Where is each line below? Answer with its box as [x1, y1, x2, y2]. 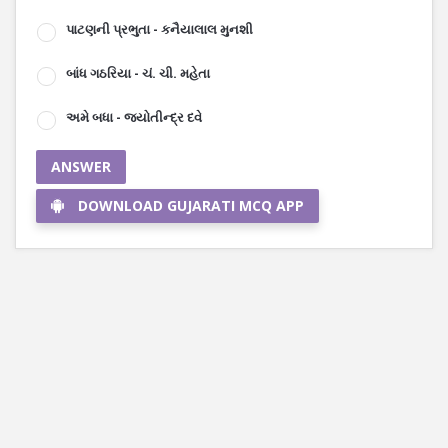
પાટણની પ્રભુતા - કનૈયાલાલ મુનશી [66, 20, 253, 38]
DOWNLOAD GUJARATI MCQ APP [78, 196, 304, 215]
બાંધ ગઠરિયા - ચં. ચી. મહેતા [66, 64, 210, 82]
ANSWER [51, 157, 111, 176]
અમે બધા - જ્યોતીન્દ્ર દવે [66, 108, 202, 126]
